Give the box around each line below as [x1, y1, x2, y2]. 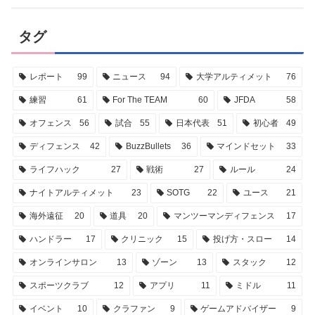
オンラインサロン [29, 257, 97, 268]
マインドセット [217, 141, 276, 152]
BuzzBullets [126, 141, 172, 152]
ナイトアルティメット [29, 188, 114, 198]
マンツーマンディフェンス [174, 211, 276, 221]
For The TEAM [112, 95, 168, 105]
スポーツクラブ [29, 281, 89, 291]
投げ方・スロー [213, 234, 273, 245]
